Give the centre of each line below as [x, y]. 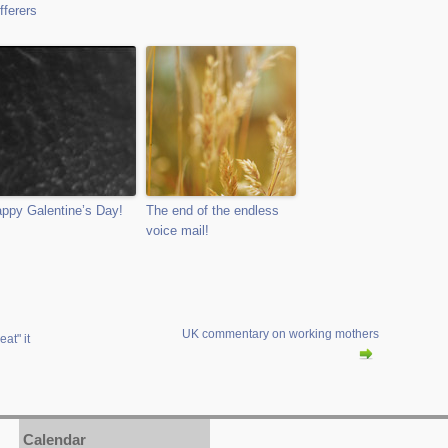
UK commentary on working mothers [280, 334]
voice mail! [177, 230]
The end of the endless [212, 210]
